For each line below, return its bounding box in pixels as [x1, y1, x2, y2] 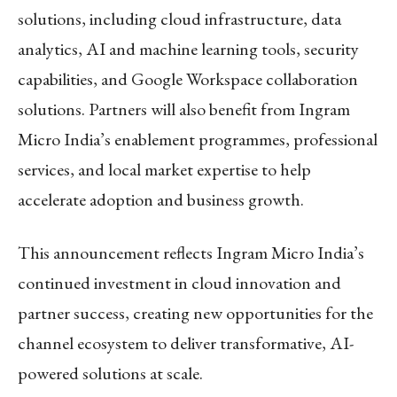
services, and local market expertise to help [18, 157, 311, 181]
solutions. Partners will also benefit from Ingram [18, 97, 350, 121]
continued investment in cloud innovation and [18, 270, 341, 294]
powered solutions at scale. [18, 361, 203, 385]
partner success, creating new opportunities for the [18, 300, 373, 324]
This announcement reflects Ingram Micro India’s [18, 240, 364, 264]
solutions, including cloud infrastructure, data [18, 6, 341, 30]
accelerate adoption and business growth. [18, 187, 304, 211]
